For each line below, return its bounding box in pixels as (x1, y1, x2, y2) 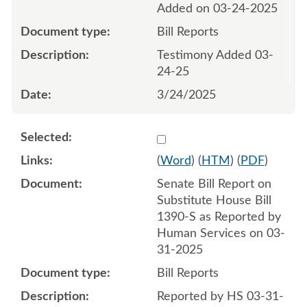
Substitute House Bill (156, 194, 271, 207)
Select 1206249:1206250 (156, 130, 293, 143)
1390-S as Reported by (156, 210, 281, 223)
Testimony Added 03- (156, 49, 273, 62)
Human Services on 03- (156, 227, 285, 240)
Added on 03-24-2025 (156, 2, 278, 15)
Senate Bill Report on (156, 177, 271, 191)
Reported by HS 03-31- (156, 290, 284, 303)
